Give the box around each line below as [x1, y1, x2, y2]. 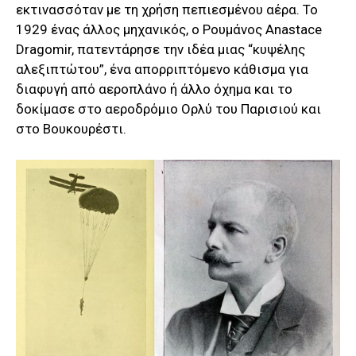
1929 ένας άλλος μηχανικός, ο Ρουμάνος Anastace [16, 21, 322, 38]
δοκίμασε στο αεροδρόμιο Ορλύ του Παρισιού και [16, 101, 321, 118]
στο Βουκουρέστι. [16, 121, 126, 137]
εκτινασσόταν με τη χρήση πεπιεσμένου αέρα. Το [16, 2, 318, 18]
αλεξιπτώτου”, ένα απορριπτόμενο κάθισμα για [16, 61, 308, 78]
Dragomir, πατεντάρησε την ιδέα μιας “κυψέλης [16, 41, 305, 58]
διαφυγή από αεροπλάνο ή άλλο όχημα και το [16, 81, 292, 98]
